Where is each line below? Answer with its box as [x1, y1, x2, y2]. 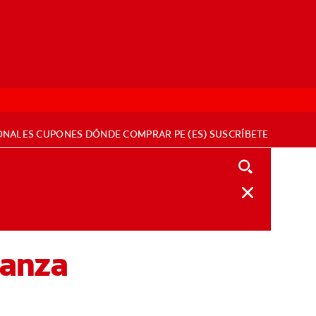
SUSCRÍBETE [209, 128, 269, 140]
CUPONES [36, 128, 83, 140]
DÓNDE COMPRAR [85, 128, 172, 140]
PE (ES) [174, 128, 207, 140]
